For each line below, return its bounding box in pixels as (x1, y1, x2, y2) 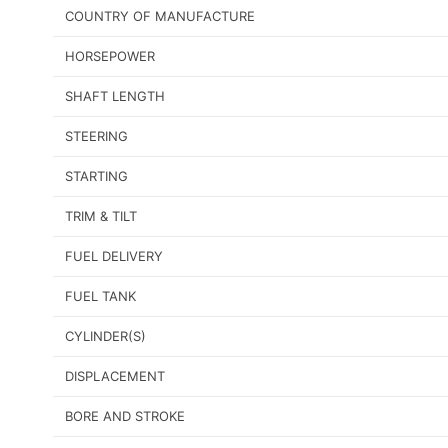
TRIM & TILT (65, 208, 137, 225)
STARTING (65, 168, 128, 185)
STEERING (65, 128, 128, 145)
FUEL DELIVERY (65, 248, 163, 265)
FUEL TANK (65, 288, 136, 305)
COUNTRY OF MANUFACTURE (65, 8, 255, 25)
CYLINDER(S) (65, 328, 146, 345)
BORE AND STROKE (65, 408, 185, 425)
